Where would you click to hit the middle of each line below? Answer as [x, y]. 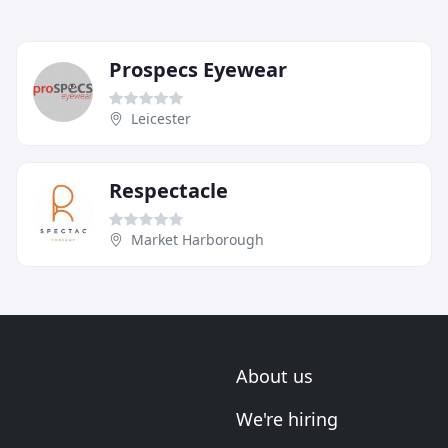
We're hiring [287, 419]
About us [274, 376]
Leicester [161, 118]
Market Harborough [197, 239]
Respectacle [168, 190]
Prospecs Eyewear [198, 69]
